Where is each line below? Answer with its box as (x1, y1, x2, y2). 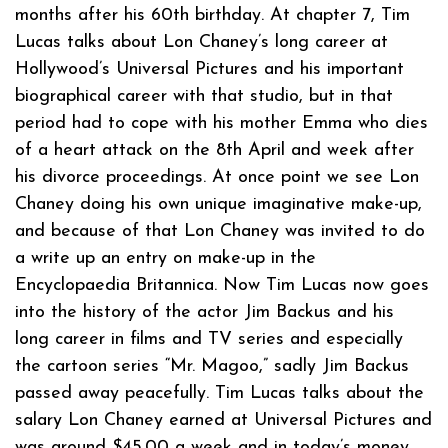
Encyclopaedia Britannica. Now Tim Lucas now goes (15, 275, 429, 295)
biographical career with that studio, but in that (15, 86, 393, 106)
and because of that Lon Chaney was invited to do (15, 221, 425, 241)
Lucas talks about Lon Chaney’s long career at (15, 32, 388, 52)
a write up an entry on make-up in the (15, 248, 316, 268)
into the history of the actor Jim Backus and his (15, 302, 394, 322)
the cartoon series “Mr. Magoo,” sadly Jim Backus (15, 356, 409, 376)
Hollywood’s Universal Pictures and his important (15, 59, 404, 79)
